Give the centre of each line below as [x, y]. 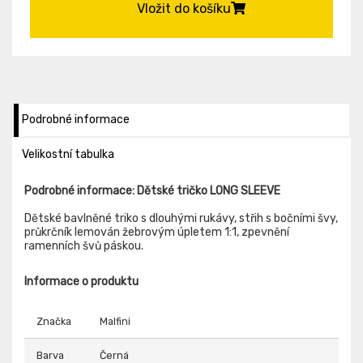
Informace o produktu [81, 281]
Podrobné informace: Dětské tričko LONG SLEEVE [152, 190]
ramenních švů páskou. [84, 246]
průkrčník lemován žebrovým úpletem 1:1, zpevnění [157, 232]
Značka [54, 321]
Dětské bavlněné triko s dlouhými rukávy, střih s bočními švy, [181, 218]
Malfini [115, 321]
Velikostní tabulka [68, 154]
